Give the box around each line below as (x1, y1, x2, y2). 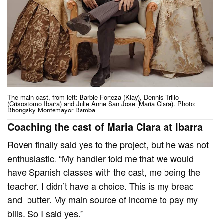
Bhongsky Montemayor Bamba (7, 105, 95, 115)
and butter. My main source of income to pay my (7, 193, 198, 206)
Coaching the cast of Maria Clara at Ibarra (7, 119, 203, 134)
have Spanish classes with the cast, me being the (7, 165, 201, 179)
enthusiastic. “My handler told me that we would (7, 152, 194, 165)
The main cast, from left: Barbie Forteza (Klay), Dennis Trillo (7, 92, 179, 102)
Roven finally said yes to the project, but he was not (7, 138, 209, 151)
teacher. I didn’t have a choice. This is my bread (7, 179, 194, 192)
